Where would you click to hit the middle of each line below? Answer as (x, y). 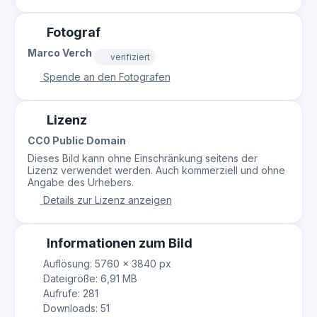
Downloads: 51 (75, 308)
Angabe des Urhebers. (81, 182)
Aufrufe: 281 (69, 293)
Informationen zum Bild (118, 243)
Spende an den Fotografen (105, 76)
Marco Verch (61, 53)
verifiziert (130, 57)
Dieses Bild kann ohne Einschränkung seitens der (143, 158)
